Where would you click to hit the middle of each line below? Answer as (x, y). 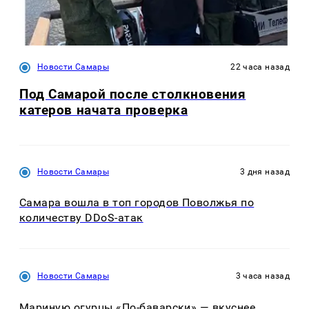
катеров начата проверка (104, 110)
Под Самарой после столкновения (133, 94)
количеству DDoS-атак (81, 218)
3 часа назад (262, 276)
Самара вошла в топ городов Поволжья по (137, 203)
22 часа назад (260, 67)
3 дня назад (265, 171)
